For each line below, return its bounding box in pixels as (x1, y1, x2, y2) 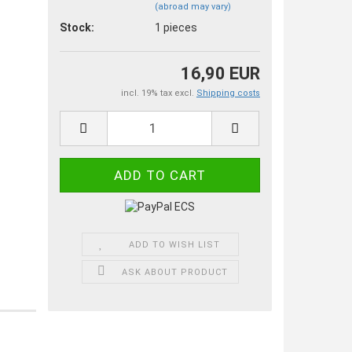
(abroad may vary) (155, 2, 232, 13)
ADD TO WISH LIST (129, 239, 221, 250)
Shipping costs (196, 87, 260, 98)
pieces (163, 21, 198, 35)
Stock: (60, 21, 95, 35)
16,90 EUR (181, 63, 260, 83)
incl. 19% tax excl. (121, 87, 196, 98)
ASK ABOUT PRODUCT (121, 266, 228, 277)
